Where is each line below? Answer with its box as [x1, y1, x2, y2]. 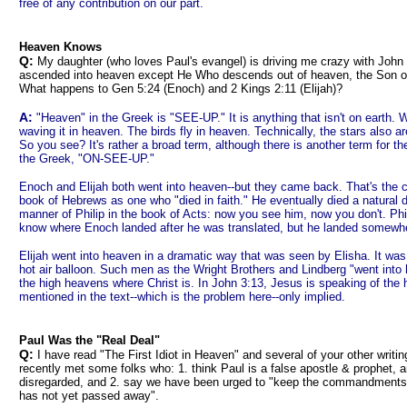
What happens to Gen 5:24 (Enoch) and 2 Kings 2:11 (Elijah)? [19, 82, 342, 95]
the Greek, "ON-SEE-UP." [19, 152, 154, 165]
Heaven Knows [19, 40, 102, 54]
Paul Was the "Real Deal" [19, 333, 160, 347]
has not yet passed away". [19, 389, 159, 402]
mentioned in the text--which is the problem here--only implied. [19, 290, 345, 303]
